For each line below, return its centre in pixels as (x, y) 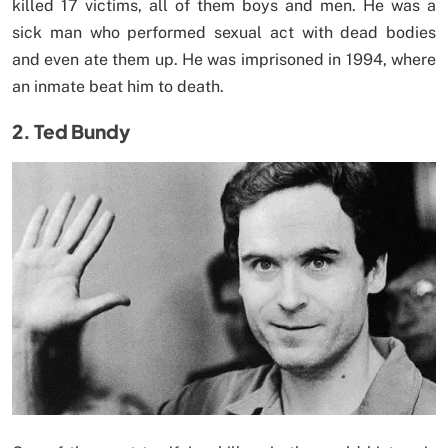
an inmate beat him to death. (118, 86)
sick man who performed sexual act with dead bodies (224, 32)
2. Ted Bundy (71, 130)
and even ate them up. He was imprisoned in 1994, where (224, 59)
